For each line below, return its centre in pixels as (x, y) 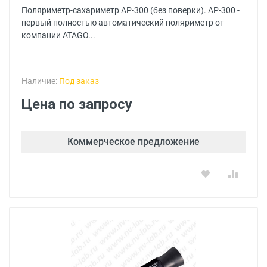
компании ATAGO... (58, 35)
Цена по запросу (77, 104)
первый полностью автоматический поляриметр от (123, 23)
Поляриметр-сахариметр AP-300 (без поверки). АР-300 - (131, 10)
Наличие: (40, 81)
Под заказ (79, 81)
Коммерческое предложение (133, 142)
